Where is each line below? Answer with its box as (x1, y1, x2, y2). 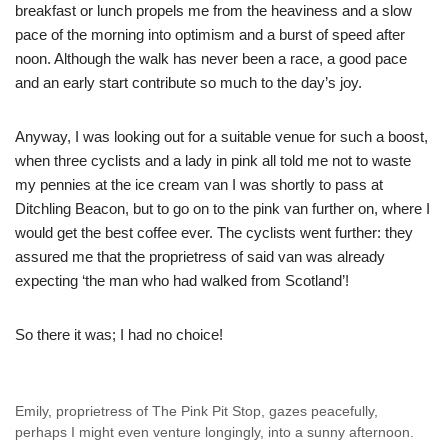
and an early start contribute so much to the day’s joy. (15, 74, 362, 92)
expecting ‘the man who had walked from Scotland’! (15, 272, 349, 290)
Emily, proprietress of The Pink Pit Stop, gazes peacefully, (15, 404, 378, 420)
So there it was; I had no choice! (15, 326, 223, 344)
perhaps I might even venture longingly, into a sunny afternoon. (15, 425, 414, 441)
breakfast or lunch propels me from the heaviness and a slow (15, 2, 412, 20)
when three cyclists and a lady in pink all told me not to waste (15, 152, 411, 170)
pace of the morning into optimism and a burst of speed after (15, 26, 405, 44)
